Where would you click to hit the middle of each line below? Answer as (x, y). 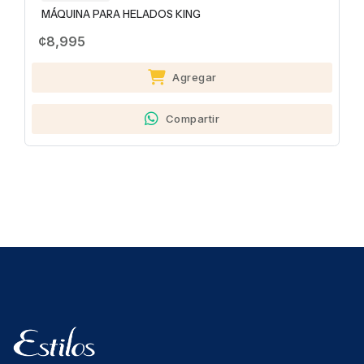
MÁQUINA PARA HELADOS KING (121, 14)
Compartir (192, 118)
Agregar (195, 77)
